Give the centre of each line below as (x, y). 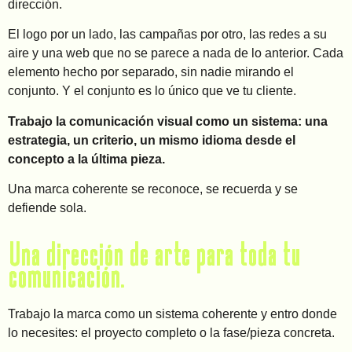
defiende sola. (47, 208)
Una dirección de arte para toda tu (154, 255)
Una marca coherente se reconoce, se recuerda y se (153, 189)
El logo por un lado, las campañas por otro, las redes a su (167, 35)
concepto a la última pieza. (86, 159)
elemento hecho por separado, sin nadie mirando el (151, 72)
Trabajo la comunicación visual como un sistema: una (168, 121)
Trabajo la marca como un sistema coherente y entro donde (172, 313)
